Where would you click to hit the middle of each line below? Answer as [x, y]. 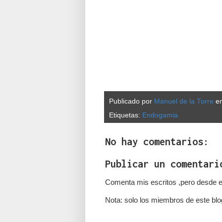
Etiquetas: [126, 115]
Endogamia [160, 115]
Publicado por [132, 101]
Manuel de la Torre [184, 101]
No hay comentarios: [157, 141]
